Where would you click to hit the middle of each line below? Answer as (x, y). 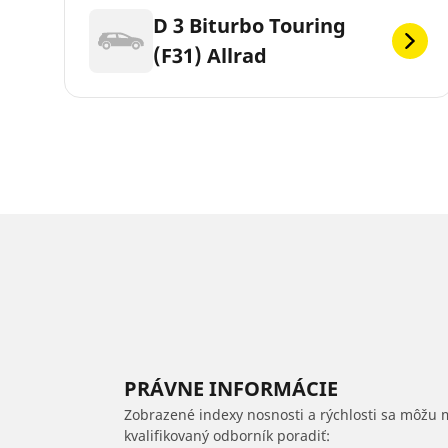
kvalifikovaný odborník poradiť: (227, 436)
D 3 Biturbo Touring (249, 26)
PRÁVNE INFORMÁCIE (231, 389)
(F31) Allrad (210, 56)
